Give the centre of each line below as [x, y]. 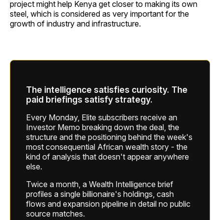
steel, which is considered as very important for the [99, 14]
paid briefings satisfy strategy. [89, 99]
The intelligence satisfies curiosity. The [107, 89]
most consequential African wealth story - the [107, 147]
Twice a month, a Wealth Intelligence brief [100, 184]
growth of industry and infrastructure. [75, 24]
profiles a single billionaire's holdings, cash [100, 194]
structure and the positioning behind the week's [109, 137]
